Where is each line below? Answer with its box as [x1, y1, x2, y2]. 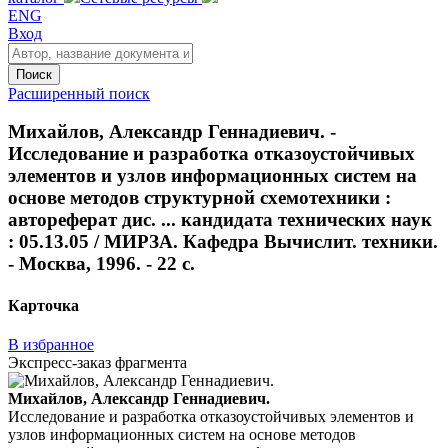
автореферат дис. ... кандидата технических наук [8, 209, 432, 231]
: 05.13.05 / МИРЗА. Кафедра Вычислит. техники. [8, 231, 438, 253]
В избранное [8, 335, 94, 353]
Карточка [8, 296, 79, 314]
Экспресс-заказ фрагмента [8, 353, 187, 371]
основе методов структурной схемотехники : [8, 187, 391, 209]
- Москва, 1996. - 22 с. [8, 253, 195, 275]
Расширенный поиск [8, 84, 150, 102]
